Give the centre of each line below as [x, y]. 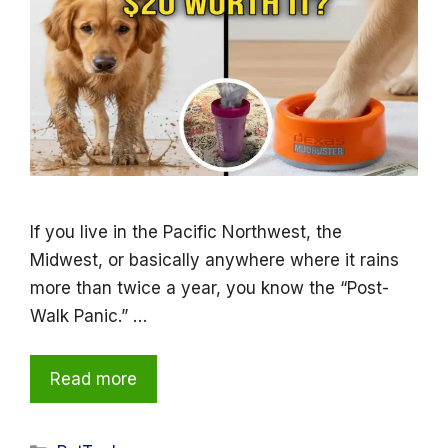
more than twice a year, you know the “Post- [209, 287]
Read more [93, 379]
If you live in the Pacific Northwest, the [186, 231]
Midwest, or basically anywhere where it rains [214, 259]
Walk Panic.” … [88, 315]
